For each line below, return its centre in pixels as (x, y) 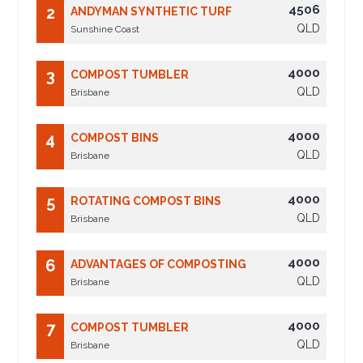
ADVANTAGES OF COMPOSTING (159, 265)
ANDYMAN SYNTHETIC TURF (152, 12)
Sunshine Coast (105, 30)
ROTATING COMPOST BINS (146, 201)
